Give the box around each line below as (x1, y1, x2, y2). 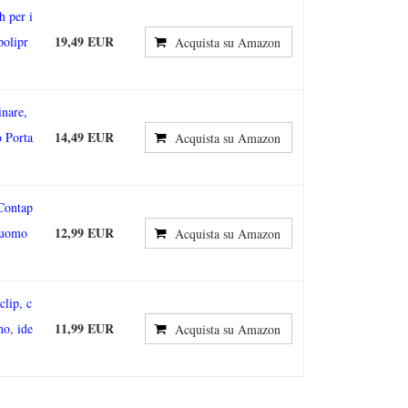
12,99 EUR (55, 223, 114, 242)
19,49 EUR (55, 32, 114, 51)
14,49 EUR (55, 127, 114, 147)
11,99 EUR (55, 319, 114, 338)
